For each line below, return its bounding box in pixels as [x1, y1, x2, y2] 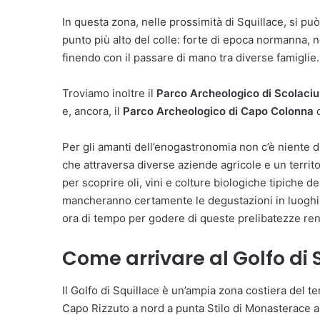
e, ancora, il [62, 104, 123, 119]
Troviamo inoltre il [62, 86, 156, 101]
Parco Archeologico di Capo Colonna [123, 104, 314, 119]
